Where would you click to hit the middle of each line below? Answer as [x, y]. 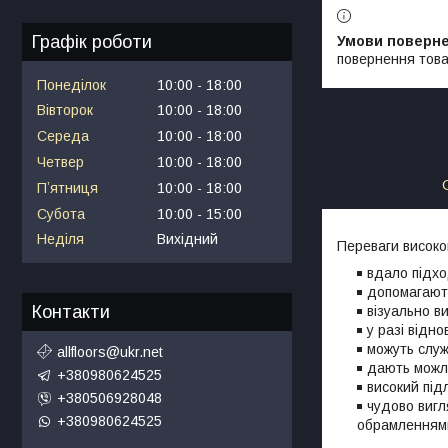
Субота [61, 213]
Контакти [71, 312]
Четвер [60, 161]
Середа [63, 136]
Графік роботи [92, 41]
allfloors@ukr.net [110, 351]
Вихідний [187, 239]
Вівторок [65, 110]
